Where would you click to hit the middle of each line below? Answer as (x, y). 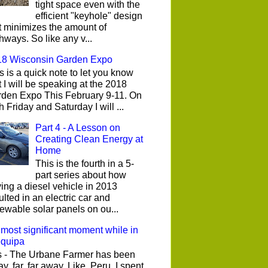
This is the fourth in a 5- (85, 164)
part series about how (81, 175)
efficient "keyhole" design (89, 16)
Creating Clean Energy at (89, 139)
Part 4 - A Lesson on (78, 127)
